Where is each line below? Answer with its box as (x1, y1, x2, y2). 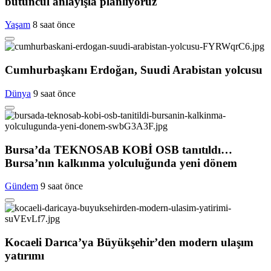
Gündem (5, 181, 38, 192)
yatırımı (5, 249, 44, 262)
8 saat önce (33, 19, 75, 30)
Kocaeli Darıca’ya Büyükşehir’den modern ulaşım (5, 236, 253, 249)
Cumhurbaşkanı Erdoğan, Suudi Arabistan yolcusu (5, 64, 263, 77)
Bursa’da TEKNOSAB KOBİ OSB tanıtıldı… (5, 143, 232, 156)
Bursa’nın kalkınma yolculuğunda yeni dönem (5, 156, 237, 169)
